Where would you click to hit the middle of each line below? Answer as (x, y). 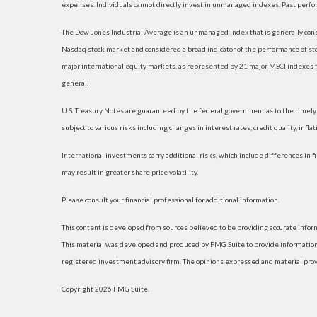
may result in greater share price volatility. (130, 172)
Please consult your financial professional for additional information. (171, 200)
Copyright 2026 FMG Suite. (105, 289)
